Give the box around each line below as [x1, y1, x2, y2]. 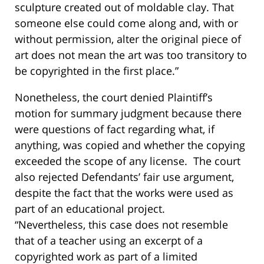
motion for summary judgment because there [15, 105, 242, 120]
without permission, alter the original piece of [15, 31, 241, 46]
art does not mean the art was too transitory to [15, 47, 247, 62]
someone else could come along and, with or [15, 15, 238, 30]
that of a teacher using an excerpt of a [15, 233, 203, 247]
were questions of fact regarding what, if [15, 121, 214, 136]
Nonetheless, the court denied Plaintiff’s [15, 90, 213, 104]
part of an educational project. [15, 201, 165, 216]
